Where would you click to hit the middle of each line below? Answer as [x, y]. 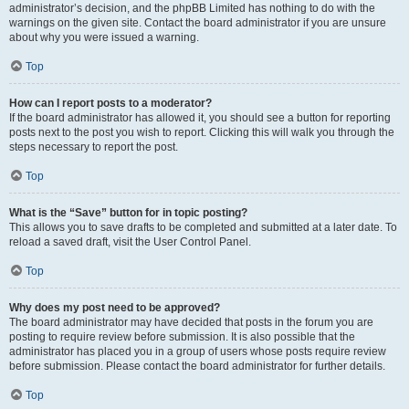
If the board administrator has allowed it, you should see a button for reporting [200, 118]
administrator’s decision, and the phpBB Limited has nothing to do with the [192, 8]
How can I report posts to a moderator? [110, 103]
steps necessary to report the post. [94, 147]
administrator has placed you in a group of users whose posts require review [198, 351]
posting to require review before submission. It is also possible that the [182, 337]
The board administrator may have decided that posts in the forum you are [191, 322]
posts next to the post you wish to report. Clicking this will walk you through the [202, 132]
